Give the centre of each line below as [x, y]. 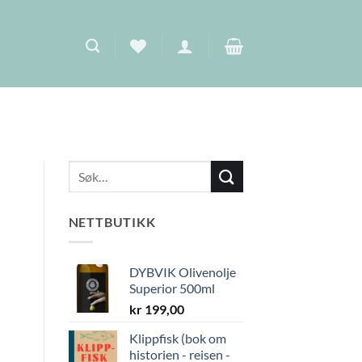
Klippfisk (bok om [177, 338]
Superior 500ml [172, 288]
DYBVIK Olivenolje [182, 271]
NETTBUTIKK [112, 222]
